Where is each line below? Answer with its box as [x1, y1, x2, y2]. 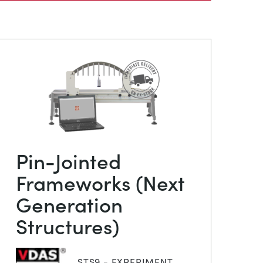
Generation [16, 189, 123, 218]
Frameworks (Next [16, 167, 185, 197]
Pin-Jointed [16, 146, 121, 175]
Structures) [16, 211, 119, 240]
